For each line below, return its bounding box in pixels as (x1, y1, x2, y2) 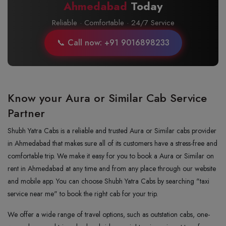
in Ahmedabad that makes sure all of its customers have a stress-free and (8, 138, 217, 148)
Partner (8, 105, 45, 121)
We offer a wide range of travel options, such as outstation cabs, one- (8, 209, 210, 219)
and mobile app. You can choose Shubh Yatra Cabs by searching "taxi (8, 176, 209, 186)
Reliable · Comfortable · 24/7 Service (51, 17, 175, 28)
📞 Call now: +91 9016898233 (56, 37, 169, 48)
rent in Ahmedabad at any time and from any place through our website (8, 163, 216, 174)
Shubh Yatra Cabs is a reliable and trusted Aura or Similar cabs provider (8, 126, 216, 136)
